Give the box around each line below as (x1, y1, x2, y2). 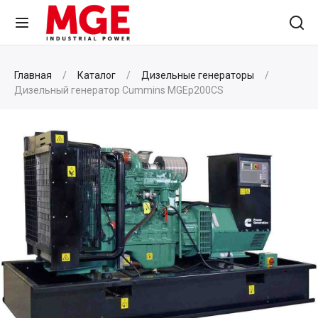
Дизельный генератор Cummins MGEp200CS (14, 84, 224, 96)
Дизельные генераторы (139, 70, 256, 81)
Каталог (75, 70, 118, 81)
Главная (14, 70, 54, 81)
